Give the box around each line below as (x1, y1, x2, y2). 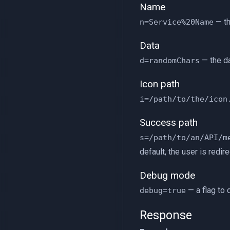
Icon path (140, 78, 180, 90)
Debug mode (140, 169, 195, 181)
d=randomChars (140, 56, 200, 65)
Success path (140, 117, 198, 128)
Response (140, 208, 192, 222)
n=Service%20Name (140, 17, 214, 27)
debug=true (140, 186, 186, 195)
